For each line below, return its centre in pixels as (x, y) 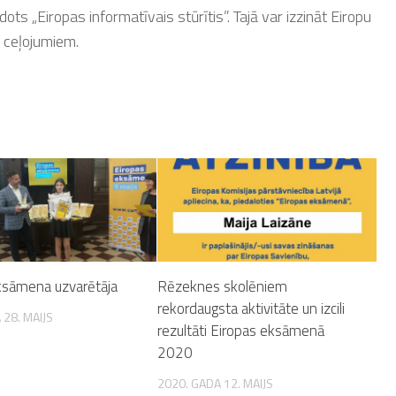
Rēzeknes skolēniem (223, 286)
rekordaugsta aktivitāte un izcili (251, 308)
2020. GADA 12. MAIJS (216, 383)
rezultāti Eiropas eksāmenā (241, 330)
